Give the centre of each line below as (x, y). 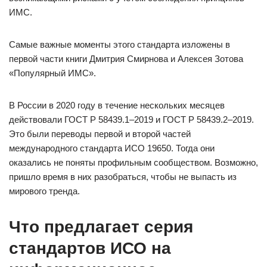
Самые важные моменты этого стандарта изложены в (119, 44)
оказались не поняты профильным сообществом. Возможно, (133, 162)
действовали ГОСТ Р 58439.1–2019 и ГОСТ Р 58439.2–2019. (131, 119)
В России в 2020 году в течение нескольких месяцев (117, 105)
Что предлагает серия (101, 227)
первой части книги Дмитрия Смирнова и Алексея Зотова (126, 59)
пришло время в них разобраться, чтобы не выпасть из (123, 177)
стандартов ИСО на (90, 248)
